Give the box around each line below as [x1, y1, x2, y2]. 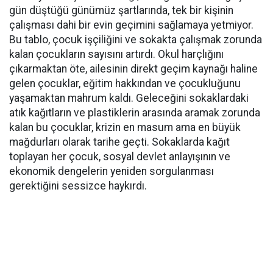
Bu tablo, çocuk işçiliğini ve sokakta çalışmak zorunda [9, 34, 262, 46]
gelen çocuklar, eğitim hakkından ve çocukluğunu [9, 77, 241, 90]
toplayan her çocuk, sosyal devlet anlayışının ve [9, 151, 230, 163]
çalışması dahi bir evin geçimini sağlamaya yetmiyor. [9, 19, 253, 32]
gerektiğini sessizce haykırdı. [9, 180, 147, 193]
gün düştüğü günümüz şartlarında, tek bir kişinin [9, 4, 233, 17]
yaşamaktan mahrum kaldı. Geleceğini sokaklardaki [9, 92, 249, 105]
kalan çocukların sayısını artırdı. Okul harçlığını [9, 48, 224, 61]
